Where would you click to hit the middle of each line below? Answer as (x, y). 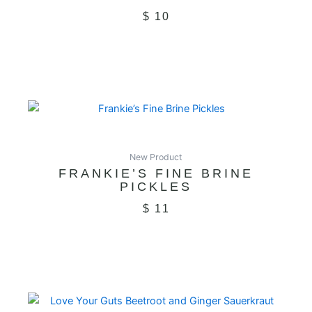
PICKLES (156, 187)
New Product (156, 157)
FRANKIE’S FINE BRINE (156, 174)
